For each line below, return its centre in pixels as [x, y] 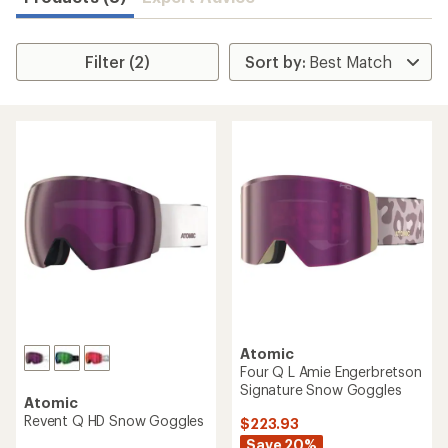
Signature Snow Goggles [321, 389]
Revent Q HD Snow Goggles [114, 421]
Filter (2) [118, 61]
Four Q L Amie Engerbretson [331, 371]
